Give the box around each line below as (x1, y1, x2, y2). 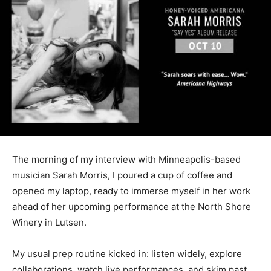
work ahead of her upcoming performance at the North (12, 195, 246, 207)
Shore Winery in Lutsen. (12, 211, 115, 223)
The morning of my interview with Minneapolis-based (12, 148, 241, 160)
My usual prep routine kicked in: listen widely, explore (12, 243, 242, 255)
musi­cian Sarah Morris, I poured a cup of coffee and (12, 164, 232, 176)
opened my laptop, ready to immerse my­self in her (12, 180, 227, 192)
